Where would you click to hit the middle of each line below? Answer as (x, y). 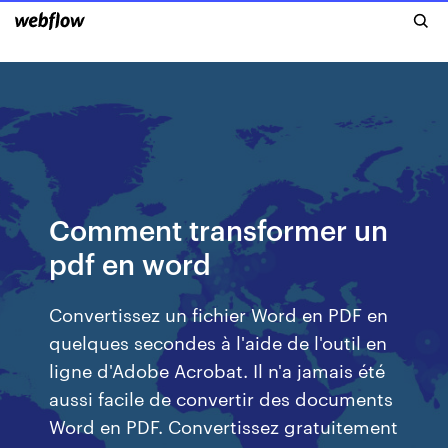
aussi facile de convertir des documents (221, 397)
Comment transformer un (219, 228)
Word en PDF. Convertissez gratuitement (224, 425)
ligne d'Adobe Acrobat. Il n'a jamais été (217, 369)
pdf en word (130, 262)
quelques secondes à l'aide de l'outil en (218, 341)
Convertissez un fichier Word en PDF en (219, 313)
